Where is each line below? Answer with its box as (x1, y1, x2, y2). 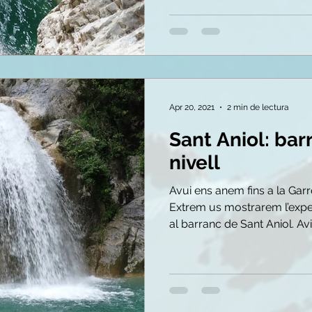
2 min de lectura (227, 102, 289, 112)
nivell (169, 150, 220, 174)
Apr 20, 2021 (169, 102, 214, 112)
